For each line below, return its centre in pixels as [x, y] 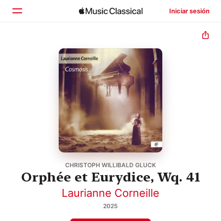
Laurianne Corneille [110, 193]
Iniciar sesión [189, 11]
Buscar [44, 90]
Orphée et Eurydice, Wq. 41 [110, 177]
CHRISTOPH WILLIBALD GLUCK [110, 165]
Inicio [41, 49]
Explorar [47, 70]
